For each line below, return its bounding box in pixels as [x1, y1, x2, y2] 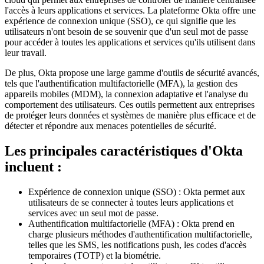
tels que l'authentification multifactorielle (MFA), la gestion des [5, 78, 237, 89]
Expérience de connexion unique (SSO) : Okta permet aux [28, 187, 245, 197]
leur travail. [5, 48, 47, 58]
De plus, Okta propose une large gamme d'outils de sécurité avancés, [5, 68, 259, 78]
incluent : [5, 159, 62, 175]
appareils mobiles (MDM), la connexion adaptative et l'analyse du [5, 89, 248, 100]
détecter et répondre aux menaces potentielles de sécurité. [5, 121, 216, 131]
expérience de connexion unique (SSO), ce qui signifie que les [5, 16, 236, 27]
